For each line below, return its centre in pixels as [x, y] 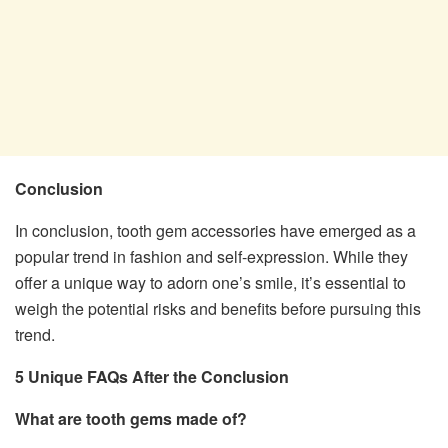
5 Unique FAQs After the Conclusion [152, 377]
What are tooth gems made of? [131, 419]
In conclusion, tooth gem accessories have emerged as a [215, 231]
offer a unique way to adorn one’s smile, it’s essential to [210, 283]
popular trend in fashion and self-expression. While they [211, 257]
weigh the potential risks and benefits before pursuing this [218, 309]
